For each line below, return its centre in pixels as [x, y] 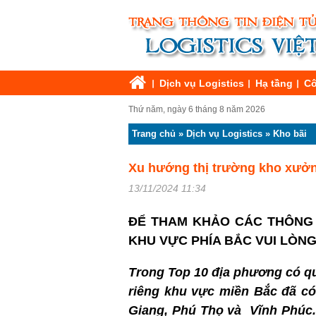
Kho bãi [290, 134]
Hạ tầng [274, 83]
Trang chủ [154, 134]
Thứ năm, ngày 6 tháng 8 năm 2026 [197, 109]
